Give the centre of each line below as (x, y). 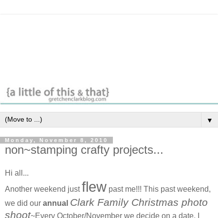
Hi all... (17, 173)
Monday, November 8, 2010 (56, 140)
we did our (23, 203)
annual (54, 203)
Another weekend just (43, 189)
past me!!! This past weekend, (159, 189)
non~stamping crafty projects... (84, 149)
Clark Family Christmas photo (139, 202)
